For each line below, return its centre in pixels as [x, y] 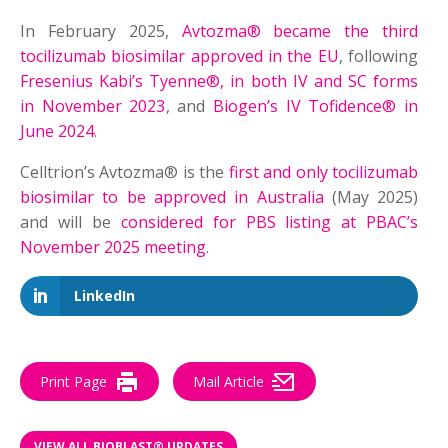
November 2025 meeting [113, 247]
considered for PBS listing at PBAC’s [269, 222]
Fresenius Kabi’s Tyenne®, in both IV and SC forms [219, 81]
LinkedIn [104, 296]
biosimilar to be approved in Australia [172, 197]
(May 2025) [371, 197]
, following [378, 56]
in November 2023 [93, 106]
